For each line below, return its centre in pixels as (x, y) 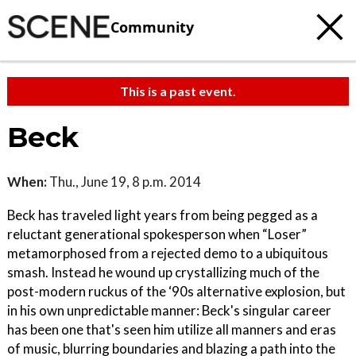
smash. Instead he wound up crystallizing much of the (163, 272)
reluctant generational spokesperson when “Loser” (157, 234)
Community (152, 27)
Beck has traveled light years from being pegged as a (163, 215)
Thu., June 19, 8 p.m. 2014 (124, 182)
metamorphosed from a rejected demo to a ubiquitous (168, 253)
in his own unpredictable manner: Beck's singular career (169, 310)
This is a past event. (178, 91)
